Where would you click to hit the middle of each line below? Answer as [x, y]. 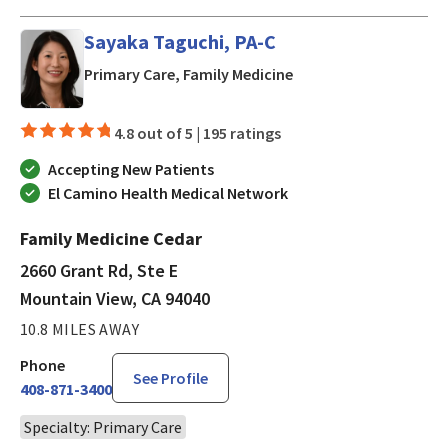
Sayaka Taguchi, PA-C [180, 42]
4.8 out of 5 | [158, 132]
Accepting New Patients [131, 168]
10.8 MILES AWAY [79, 328]
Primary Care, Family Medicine [188, 74]
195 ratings [242, 132]
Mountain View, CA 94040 [115, 298]
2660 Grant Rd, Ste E [99, 270]
